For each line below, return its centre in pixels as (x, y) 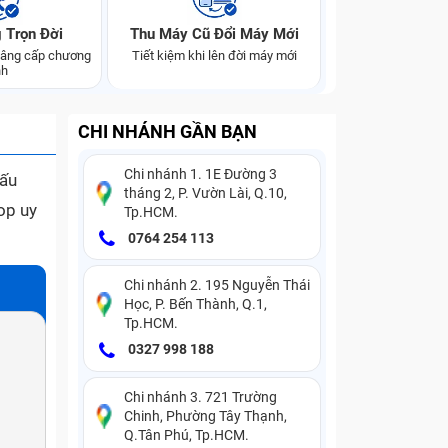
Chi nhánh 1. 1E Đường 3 (200, 174)
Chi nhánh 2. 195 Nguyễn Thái (217, 285)
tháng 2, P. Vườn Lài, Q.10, (205, 193)
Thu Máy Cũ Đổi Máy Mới (214, 34)
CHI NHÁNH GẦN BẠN (167, 131)
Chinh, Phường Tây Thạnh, (205, 415)
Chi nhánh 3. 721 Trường (200, 396)
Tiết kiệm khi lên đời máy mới (214, 55)
